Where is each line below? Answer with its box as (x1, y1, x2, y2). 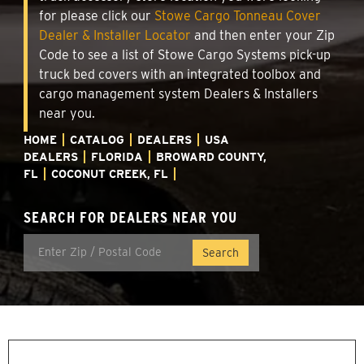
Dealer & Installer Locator (39, 27, 191, 43)
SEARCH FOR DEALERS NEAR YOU (24, 207, 237, 227)
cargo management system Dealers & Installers (39, 85, 318, 102)
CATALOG (70, 132, 124, 146)
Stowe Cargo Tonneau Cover (154, 7, 321, 24)
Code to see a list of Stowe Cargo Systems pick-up (39, 46, 331, 63)
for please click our (39, 7, 154, 24)
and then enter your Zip (191, 27, 335, 43)
